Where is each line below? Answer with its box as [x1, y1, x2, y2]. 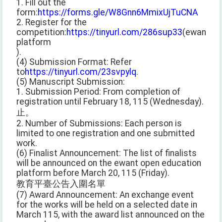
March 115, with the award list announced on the [16, 210, 205, 220]
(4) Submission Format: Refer [16, 57, 132, 67]
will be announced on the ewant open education [16, 158, 201, 168]
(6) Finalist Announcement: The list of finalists [16, 148, 197, 159]
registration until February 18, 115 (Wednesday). [16, 97, 204, 107]
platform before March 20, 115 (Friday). [16, 168, 169, 178]
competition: [16, 27, 66, 38]
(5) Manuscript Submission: [16, 77, 125, 87]
